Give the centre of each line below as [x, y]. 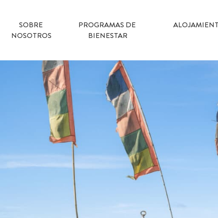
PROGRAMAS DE [107, 25]
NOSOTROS [32, 36]
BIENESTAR [108, 36]
